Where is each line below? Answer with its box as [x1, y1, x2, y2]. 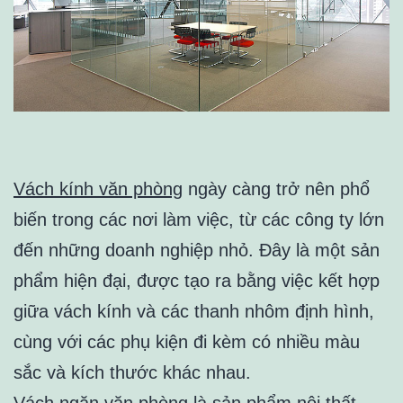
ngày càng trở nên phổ [183, 179, 370, 200]
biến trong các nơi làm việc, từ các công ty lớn [13, 210, 384, 230]
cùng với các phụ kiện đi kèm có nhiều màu [13, 332, 360, 353]
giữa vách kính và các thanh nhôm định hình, [13, 301, 374, 322]
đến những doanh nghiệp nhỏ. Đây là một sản [13, 240, 380, 261]
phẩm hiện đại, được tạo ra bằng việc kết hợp [13, 271, 380, 291]
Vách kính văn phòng [13, 179, 183, 200]
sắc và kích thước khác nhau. [13, 363, 251, 383]
